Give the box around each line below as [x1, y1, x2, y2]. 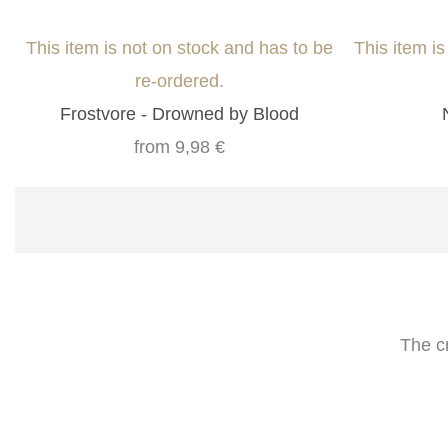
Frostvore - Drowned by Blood [59, 104, 299, 125]
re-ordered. [134, 71, 224, 92]
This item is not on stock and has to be [25, 38, 333, 59]
